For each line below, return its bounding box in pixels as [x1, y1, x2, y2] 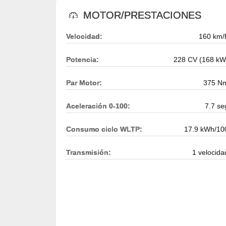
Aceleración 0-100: [66, 101, 130, 110]
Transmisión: [66, 148, 111, 156]
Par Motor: [66, 78, 102, 87]
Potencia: [66, 55, 99, 64]
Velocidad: [66, 32, 102, 40]
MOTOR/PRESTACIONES [80, 9, 201, 21]
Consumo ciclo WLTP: [66, 125, 142, 133]
